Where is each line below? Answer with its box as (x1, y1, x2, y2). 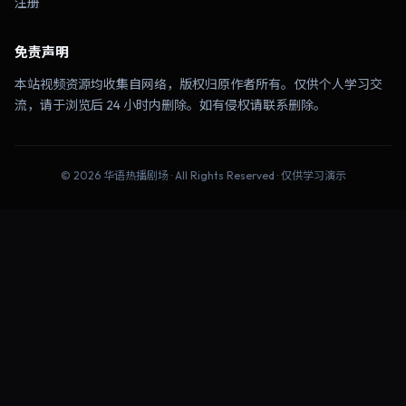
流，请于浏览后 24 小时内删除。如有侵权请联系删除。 (14, 97, 326, 113)
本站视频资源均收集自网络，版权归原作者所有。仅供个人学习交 (14, 76, 382, 92)
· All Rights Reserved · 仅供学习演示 (168, 169, 346, 182)
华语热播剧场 (102, 169, 169, 182)
